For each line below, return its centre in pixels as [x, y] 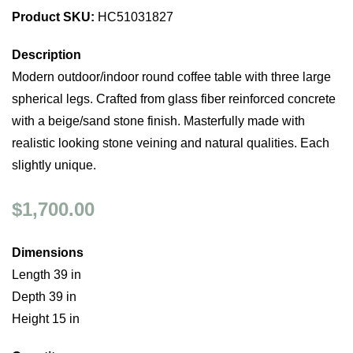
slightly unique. [54, 165]
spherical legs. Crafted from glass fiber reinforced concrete [174, 99]
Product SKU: [53, 17]
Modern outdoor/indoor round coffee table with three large [171, 77]
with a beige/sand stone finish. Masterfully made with [158, 121]
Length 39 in [46, 275]
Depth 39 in [44, 297]
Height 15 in [46, 319]
